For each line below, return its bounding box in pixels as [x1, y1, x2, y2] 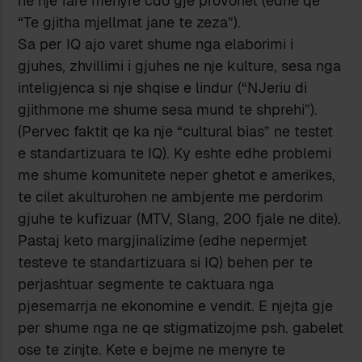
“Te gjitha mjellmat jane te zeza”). [18, 13, 242, 32]
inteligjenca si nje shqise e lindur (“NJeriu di [18, 78, 308, 98]
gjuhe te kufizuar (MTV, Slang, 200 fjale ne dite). [18, 209, 342, 229]
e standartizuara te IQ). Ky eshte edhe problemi [18, 144, 332, 163]
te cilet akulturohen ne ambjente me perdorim [18, 187, 324, 207]
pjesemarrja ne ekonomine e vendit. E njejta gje [18, 297, 334, 316]
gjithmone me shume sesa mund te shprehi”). [18, 100, 318, 120]
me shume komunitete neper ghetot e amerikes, [18, 166, 336, 185]
